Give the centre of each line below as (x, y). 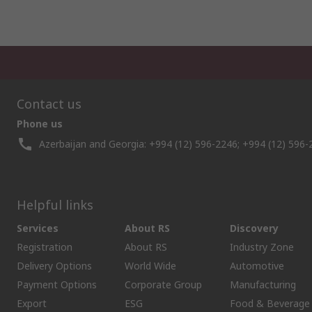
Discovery (254, 228)
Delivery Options (54, 265)
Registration (45, 247)
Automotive (257, 265)
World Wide (150, 265)
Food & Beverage (270, 303)
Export (32, 303)
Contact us (49, 103)
